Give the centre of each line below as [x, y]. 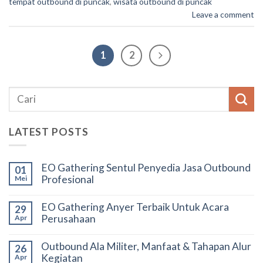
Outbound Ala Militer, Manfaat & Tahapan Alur [146, 247]
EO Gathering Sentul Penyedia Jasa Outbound [146, 168]
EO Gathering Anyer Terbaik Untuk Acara [135, 207]
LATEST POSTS [49, 132]
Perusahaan [68, 219]
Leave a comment [223, 14]
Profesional [68, 180]
